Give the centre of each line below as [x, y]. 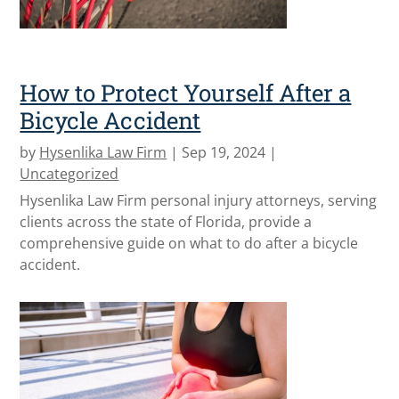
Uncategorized [69, 173]
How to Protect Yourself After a [186, 92]
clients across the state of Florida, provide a [166, 221]
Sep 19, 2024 [224, 152]
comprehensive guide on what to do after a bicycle [189, 243]
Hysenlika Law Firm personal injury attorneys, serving [199, 200]
